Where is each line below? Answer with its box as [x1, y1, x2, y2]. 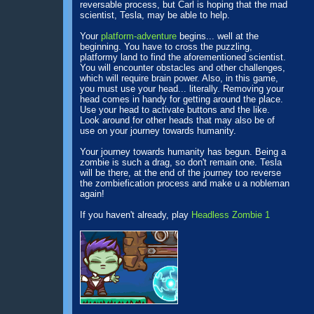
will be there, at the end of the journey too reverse [79, 168, 281, 178]
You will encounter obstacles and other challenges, [79, 62, 285, 73]
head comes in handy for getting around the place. [79, 94, 283, 104]
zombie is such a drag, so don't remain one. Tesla [79, 157, 282, 168]
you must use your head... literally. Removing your [79, 83, 284, 94]
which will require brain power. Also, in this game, [79, 73, 278, 83]
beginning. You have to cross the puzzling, [79, 41, 252, 52]
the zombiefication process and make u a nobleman [79, 178, 289, 189]
